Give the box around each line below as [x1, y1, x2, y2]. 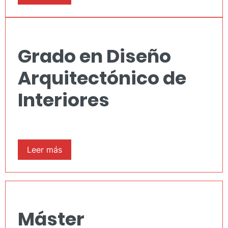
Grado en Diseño [18, 43, 171, 69]
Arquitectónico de [18, 65, 186, 91]
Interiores [18, 87, 109, 113]
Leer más [27, 144, 62, 155]
